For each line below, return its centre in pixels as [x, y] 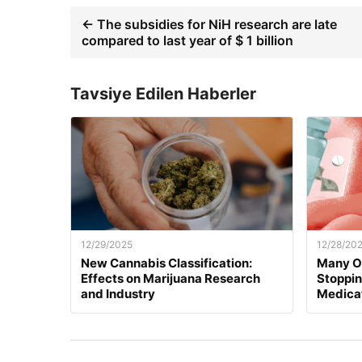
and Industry [118, 294]
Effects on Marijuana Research [170, 279]
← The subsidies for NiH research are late [209, 25]
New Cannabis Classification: [166, 263]
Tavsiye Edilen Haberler [163, 94]
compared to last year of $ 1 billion [187, 41]
